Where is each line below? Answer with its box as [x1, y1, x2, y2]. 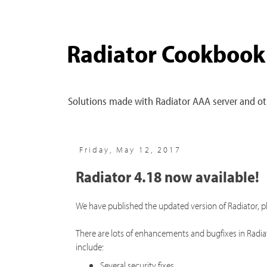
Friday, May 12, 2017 [79, 144, 181, 155]
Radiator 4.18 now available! [76, 166, 259, 187]
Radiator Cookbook [67, 37, 265, 69]
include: [76, 240, 104, 253]
